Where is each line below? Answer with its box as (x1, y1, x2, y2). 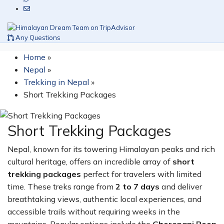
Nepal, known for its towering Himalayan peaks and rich (7, 144, 215, 154)
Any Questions (14, 33, 60, 41)
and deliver (159, 181, 202, 191)
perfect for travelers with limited (81, 169, 201, 179)
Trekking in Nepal (23, 76, 89, 87)
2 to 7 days (115, 181, 159, 191)
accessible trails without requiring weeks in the (7, 206, 180, 216)
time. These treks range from (7, 181, 115, 191)
